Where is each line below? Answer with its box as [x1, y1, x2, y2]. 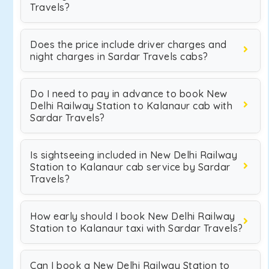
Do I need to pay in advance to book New [30, 88, 228, 100]
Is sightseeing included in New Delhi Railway [30, 149, 237, 161]
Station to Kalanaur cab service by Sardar [30, 161, 231, 173]
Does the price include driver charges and [30, 38, 227, 50]
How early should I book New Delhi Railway [30, 210, 235, 222]
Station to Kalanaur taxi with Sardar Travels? [30, 222, 243, 234]
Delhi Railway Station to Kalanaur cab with [30, 100, 232, 112]
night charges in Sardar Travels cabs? [30, 50, 208, 62]
